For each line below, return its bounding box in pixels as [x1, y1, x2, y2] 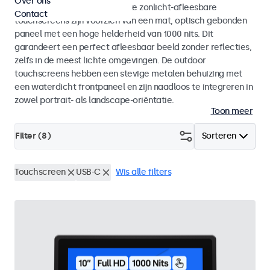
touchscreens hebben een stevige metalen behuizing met [14, 69, 242, 79]
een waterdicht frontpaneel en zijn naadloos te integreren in [14, 82, 253, 92]
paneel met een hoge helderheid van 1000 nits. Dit [14, 29, 213, 39]
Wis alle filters [116, 167, 171, 177]
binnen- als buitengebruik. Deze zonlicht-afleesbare [14, 2, 217, 13]
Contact [14, 9, 48, 19]
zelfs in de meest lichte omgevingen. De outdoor [14, 55, 206, 66]
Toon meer [210, 106, 253, 116]
